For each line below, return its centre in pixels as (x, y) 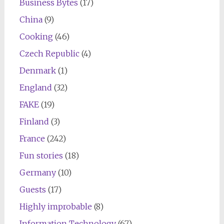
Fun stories (41, 156)
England (35, 88)
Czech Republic (49, 54)
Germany (37, 173)
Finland (34, 122)
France (32, 139)
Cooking (36, 37)
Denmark (37, 71)
